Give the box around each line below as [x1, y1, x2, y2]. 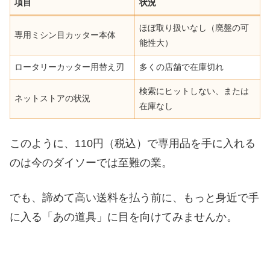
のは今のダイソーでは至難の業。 [10, 157, 172, 169]
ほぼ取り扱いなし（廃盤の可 [139, 23, 250, 33]
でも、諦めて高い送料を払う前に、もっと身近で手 [10, 191, 259, 204]
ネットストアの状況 [14, 93, 91, 104]
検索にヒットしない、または [139, 86, 250, 96]
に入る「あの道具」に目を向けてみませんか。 [10, 210, 237, 223]
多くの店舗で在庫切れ [139, 62, 224, 72]
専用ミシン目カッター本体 [14, 30, 116, 40]
